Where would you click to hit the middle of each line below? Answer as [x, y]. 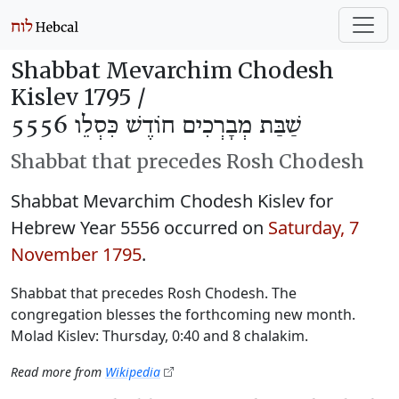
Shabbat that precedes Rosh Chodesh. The [154, 293]
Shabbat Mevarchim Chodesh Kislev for [172, 201]
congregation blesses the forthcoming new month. [183, 314]
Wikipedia [133, 372]
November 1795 [76, 254]
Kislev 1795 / [78, 97]
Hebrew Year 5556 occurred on [139, 228]
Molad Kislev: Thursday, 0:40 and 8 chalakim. [159, 336]
